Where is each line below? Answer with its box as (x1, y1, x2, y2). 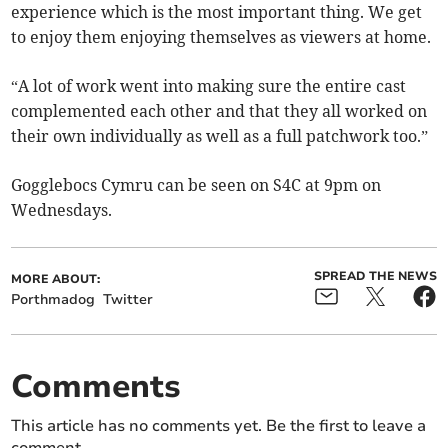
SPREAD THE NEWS (313, 268, 437, 285)
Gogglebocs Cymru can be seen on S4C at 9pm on (11, 175, 382, 196)
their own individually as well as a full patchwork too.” (11, 126, 429, 147)
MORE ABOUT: (11, 271, 101, 288)
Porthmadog (11, 290, 96, 310)
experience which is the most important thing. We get (11, 2, 423, 23)
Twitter (103, 290, 154, 310)
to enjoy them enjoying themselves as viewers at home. (11, 27, 432, 48)
